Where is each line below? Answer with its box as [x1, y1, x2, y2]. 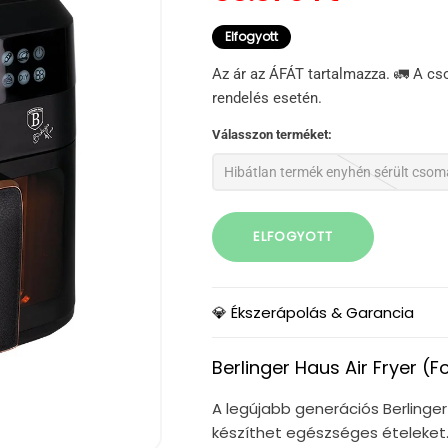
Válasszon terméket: [211, 127, 332, 143]
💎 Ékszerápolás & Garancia [211, 302, 414, 324]
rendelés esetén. [211, 89, 322, 108]
